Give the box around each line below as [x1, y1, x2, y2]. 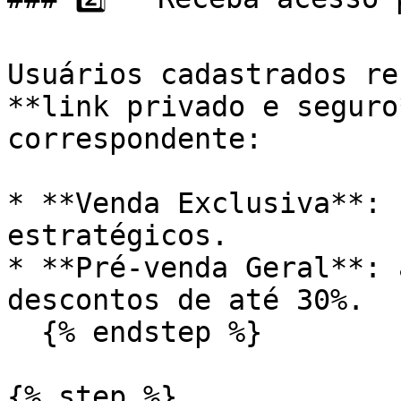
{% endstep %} [7, 316, 41, 348]
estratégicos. [7, 219, 228, 252]
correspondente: [7, 123, 262, 155]
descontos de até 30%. [7, 284, 364, 316]
